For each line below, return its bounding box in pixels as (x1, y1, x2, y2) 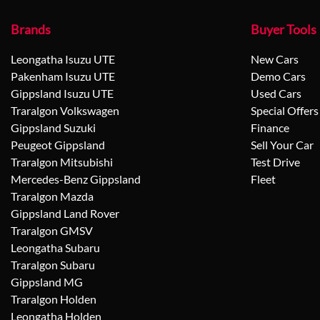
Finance (251, 121, 289, 135)
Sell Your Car (251, 138, 314, 152)
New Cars (251, 52, 299, 66)
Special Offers (251, 104, 319, 118)
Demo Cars (251, 69, 306, 84)
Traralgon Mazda (11, 189, 94, 204)
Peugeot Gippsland (11, 138, 105, 152)
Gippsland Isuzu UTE (11, 86, 114, 101)
